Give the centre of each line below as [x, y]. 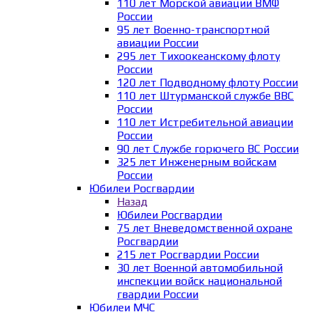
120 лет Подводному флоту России [208, 83]
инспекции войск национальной [200, 281]
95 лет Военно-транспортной [193, 30]
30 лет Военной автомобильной [200, 268]
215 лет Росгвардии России [188, 255]
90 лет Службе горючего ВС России [208, 149]
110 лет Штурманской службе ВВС [205, 96]
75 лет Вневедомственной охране [205, 228]
